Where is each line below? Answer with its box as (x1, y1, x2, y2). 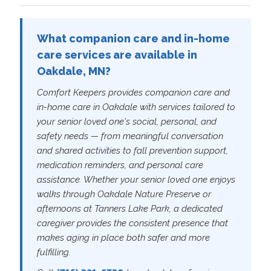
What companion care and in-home (36, 31, 230, 45)
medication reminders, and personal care (36, 159, 203, 171)
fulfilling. (36, 246, 71, 258)
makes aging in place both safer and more (36, 232, 210, 243)
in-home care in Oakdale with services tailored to (36, 101, 235, 113)
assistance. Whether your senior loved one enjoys (36, 174, 235, 185)
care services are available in (36, 48, 197, 61)
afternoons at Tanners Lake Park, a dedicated (36, 203, 223, 214)
